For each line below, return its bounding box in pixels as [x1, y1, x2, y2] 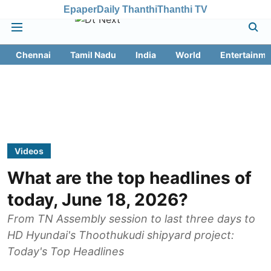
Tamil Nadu [70, 50, 116, 60]
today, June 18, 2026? [7, 189, 188, 210]
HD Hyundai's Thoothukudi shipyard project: [7, 229, 234, 241]
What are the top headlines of [7, 168, 252, 188]
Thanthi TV [157, 4, 207, 15]
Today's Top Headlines [7, 245, 124, 258]
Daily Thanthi [97, 4, 157, 15]
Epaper [64, 4, 97, 15]
